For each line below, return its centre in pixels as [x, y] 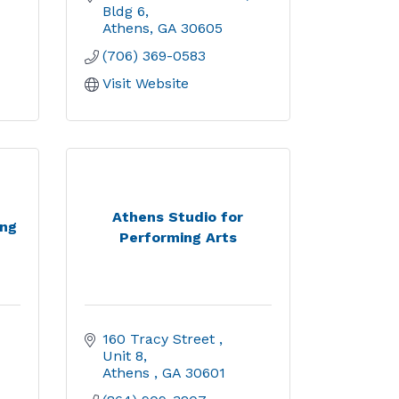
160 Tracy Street [160, 339]
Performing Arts [178, 237]
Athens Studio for [178, 216]
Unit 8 [122, 356]
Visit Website [145, 83]
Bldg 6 [123, 11]
